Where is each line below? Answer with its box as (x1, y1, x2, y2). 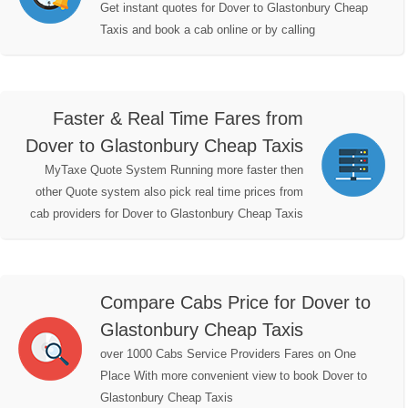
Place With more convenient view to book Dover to (100, 369, 367, 383)
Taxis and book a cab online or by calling (100, 23, 315, 37)
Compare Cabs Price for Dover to (100, 292, 371, 313)
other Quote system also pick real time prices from (36, 185, 303, 199)
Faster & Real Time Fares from (53, 108, 303, 129)
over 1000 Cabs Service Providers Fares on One (100, 347, 356, 362)
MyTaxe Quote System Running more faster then (45, 163, 303, 178)
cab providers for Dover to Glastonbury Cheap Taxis (30, 207, 303, 221)
